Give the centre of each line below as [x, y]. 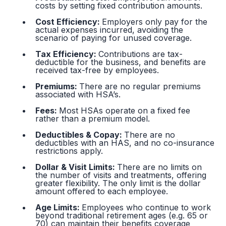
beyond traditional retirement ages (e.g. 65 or [122, 216]
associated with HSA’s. [78, 95]
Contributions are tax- [141, 54]
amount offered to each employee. [102, 191]
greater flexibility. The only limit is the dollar [118, 183]
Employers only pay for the [155, 22]
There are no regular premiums [140, 87]
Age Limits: [59, 208]
